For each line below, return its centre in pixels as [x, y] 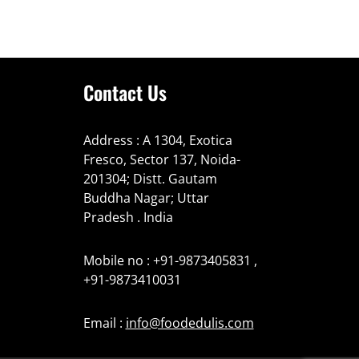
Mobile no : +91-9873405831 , [170, 260]
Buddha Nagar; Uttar [146, 198]
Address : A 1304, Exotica [157, 140]
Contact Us [125, 92]
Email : [104, 323]
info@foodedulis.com [190, 323]
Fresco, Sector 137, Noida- [161, 159]
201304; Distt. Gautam [150, 179]
